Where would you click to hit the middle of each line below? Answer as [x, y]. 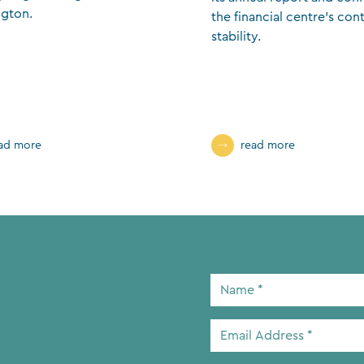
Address [234, 347]
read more [267, 145]
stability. [236, 37]
